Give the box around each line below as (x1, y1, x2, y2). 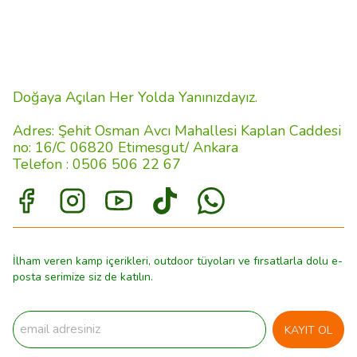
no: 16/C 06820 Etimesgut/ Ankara (13, 138, 242, 157)
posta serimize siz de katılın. (13, 269, 153, 284)
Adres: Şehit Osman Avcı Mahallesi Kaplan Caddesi (13, 121, 341, 140)
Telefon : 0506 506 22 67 (13, 155, 181, 174)
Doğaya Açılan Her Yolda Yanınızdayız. (13, 88, 257, 107)
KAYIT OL (284, 323, 332, 338)
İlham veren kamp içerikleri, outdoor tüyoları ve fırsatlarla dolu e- (13, 253, 343, 269)
